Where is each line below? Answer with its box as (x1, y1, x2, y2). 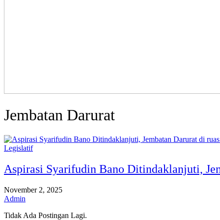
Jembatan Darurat (4, 106, 115, 124)
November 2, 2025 (4, 185, 62, 194)
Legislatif (4, 143, 33, 152)
